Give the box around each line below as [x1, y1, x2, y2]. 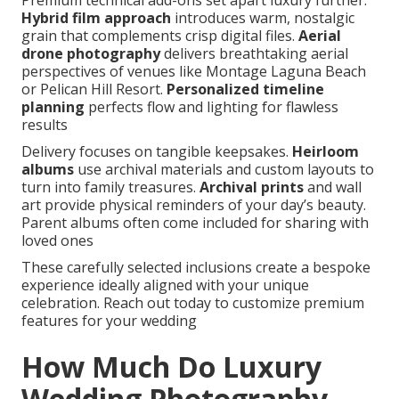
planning [21, 97, 85, 118]
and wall [304, 177, 362, 198]
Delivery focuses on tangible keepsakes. [21, 142, 292, 162]
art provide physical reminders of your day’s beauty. [21, 195, 366, 216]
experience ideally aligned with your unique [21, 275, 309, 296]
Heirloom [292, 142, 359, 162]
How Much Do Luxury [21, 347, 322, 387]
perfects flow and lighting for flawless [85, 97, 338, 118]
